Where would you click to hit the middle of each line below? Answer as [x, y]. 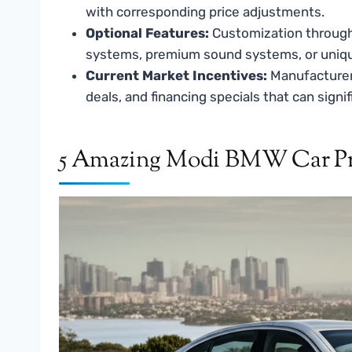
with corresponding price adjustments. [205, 11]
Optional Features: [147, 33]
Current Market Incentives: [176, 75]
